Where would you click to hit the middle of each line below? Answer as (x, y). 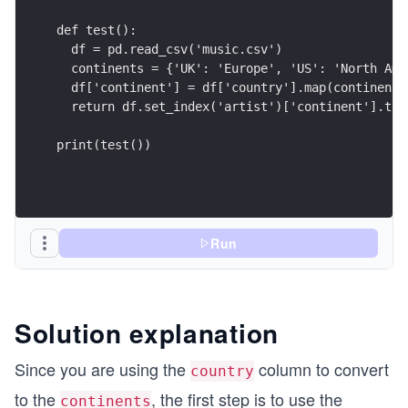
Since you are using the (102, 369)
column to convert (321, 369)
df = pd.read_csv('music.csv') (169, 49)
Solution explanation (147, 333)
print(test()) (104, 144)
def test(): (97, 30)
